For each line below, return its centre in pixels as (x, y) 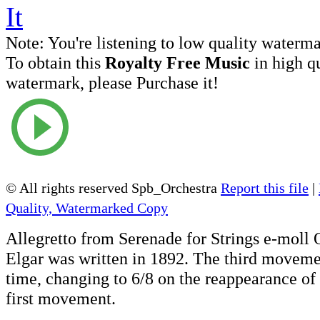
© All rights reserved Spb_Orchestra (113, 187)
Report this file (265, 187)
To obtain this (55, 62)
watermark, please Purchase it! (112, 82)
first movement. (61, 298)
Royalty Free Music (177, 62)
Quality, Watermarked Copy (87, 207)
